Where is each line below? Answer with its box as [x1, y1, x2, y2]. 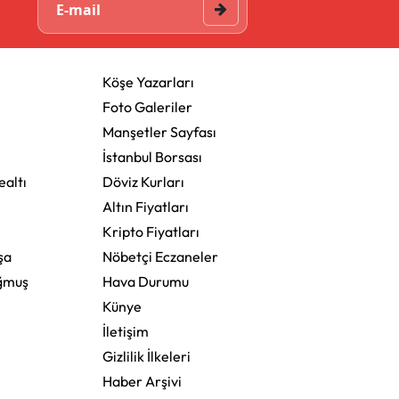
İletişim [102, 322, 149, 340]
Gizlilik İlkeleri [102, 346, 191, 365]
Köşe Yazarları [102, 72, 194, 91]
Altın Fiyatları [102, 197, 189, 216]
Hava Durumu [102, 272, 189, 290]
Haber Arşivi [102, 371, 182, 390]
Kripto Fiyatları [102, 222, 199, 240]
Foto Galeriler [102, 97, 192, 116]
